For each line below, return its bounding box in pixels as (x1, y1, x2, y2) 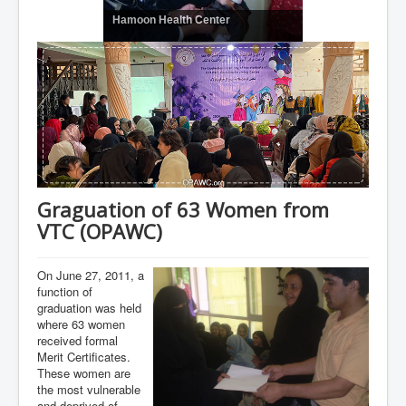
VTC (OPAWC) (37, 217, 162, 246)
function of (37, 283, 92, 301)
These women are (37, 364, 130, 382)
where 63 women (37, 315, 125, 333)
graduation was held (37, 299, 141, 317)
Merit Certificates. (37, 348, 130, 366)
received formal (37, 332, 118, 350)
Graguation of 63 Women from (37, 196, 329, 224)
